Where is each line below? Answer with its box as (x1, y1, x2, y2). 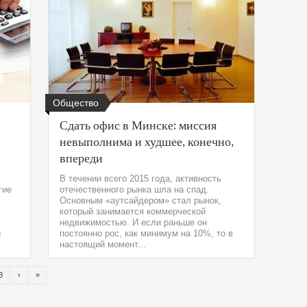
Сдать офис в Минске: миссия (60, 117, 217, 132)
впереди (60, 150, 103, 165)
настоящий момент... (60, 239, 146, 249)
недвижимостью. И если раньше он (60, 217, 207, 228)
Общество (53, 97, 99, 109)
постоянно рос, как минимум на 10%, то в (60, 228, 233, 238)
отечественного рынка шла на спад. (60, 184, 209, 195)
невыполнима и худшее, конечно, (60, 134, 234, 149)
